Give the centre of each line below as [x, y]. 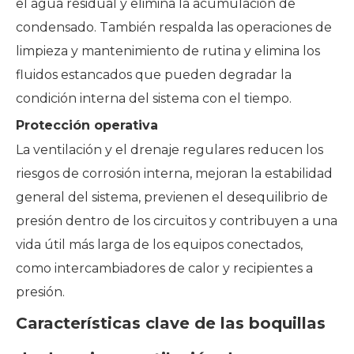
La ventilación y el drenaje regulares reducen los [169, 149]
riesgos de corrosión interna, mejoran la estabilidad [174, 173]
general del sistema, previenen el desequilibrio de [172, 197]
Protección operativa [87, 125]
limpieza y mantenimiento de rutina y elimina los [168, 51]
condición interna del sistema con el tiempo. [154, 98]
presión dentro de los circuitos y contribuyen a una [177, 220]
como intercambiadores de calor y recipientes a [164, 268]
